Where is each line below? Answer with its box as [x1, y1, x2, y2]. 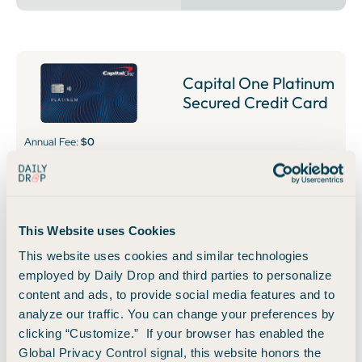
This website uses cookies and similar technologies [19, 248, 309, 263]
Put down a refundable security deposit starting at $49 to [28, 167, 329, 184]
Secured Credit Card [182, 91, 328, 112]
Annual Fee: [24, 135, 81, 149]
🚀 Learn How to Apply [44, 226, 153, 241]
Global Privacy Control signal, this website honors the [19, 345, 321, 360]
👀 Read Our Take [222, 226, 305, 241]
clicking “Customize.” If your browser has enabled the [19, 326, 324, 340]
